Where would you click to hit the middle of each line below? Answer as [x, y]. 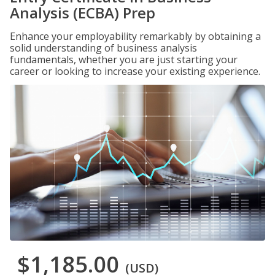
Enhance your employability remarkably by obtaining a [135, 36]
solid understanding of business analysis [103, 48]
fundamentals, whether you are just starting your [124, 60]
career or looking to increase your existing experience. [135, 71]
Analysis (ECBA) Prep [83, 13]
